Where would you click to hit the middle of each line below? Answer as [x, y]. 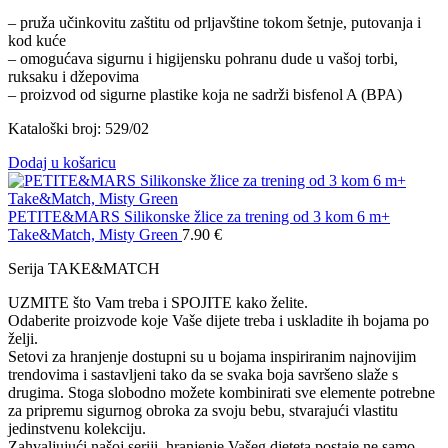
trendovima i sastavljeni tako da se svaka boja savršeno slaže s [203, 374]
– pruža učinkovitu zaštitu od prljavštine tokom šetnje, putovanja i [214, 22]
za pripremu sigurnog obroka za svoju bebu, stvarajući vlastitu [203, 410]
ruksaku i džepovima [73, 76]
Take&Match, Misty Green [95, 234]
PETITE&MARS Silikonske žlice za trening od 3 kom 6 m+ [199, 216]
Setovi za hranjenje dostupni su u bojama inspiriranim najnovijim [212, 356]
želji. [23, 338]
